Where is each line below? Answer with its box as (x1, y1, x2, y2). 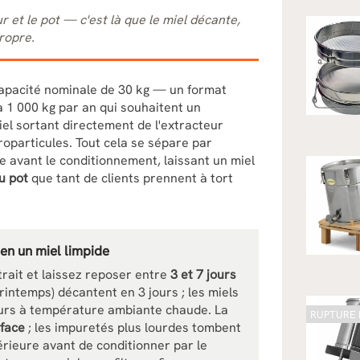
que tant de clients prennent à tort (28, 170, 233, 186)
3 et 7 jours (170, 266, 236, 283)
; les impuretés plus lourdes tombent (25, 319, 241, 336)
